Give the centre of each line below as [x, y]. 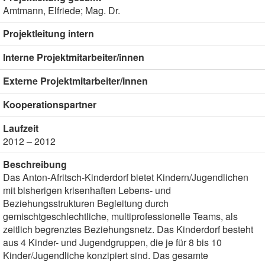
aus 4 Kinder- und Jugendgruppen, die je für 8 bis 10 [112, 242]
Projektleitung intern [49, 33]
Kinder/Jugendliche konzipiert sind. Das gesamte [106, 255]
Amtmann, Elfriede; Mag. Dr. [62, 10]
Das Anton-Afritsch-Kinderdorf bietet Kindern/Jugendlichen [126, 177]
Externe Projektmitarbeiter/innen [75, 81]
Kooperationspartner [50, 104]
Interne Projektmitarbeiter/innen [74, 57]
